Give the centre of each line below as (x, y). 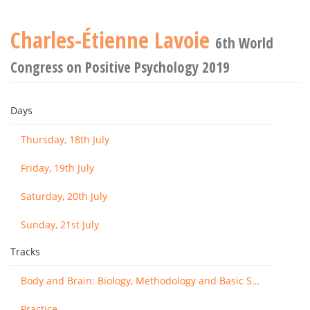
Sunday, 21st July (60, 225)
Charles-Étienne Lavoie (113, 40)
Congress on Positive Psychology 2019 (120, 67)
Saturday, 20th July (64, 196)
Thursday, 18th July (65, 139)
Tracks (25, 252)
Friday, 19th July (57, 168)
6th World (244, 43)
